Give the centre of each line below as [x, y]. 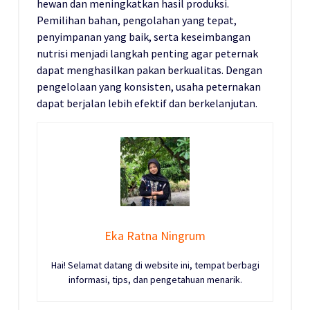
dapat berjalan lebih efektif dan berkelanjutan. [147, 103]
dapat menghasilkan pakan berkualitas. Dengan [149, 70]
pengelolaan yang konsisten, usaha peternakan [149, 87]
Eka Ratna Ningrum [155, 236]
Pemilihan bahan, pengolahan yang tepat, [137, 20]
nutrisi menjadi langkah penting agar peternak [147, 54]
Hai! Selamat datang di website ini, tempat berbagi [155, 265]
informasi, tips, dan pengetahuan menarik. [155, 280]
